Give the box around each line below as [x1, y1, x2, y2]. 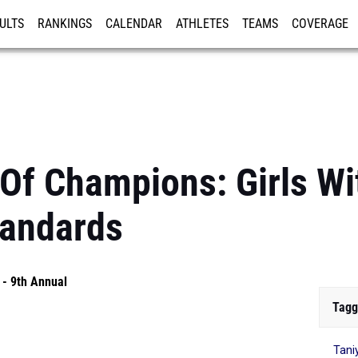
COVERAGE [292, 17, 348, 31]
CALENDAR [105, 17, 162, 31]
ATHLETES [176, 17, 229, 31]
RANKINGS [38, 17, 92, 31]
